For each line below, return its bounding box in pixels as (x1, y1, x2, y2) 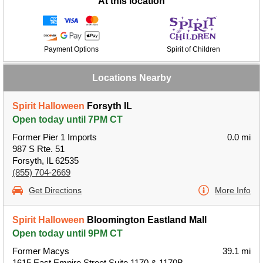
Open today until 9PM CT (12, 228, 123, 238)
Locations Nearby (92, 73, 171, 83)
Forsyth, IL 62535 (12, 156, 79, 166)
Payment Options (43, 45, 99, 53)
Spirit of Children (166, 45, 220, 53)
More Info (215, 186, 251, 195)
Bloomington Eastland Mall (85, 215, 207, 225)
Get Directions (29, 186, 82, 195)
